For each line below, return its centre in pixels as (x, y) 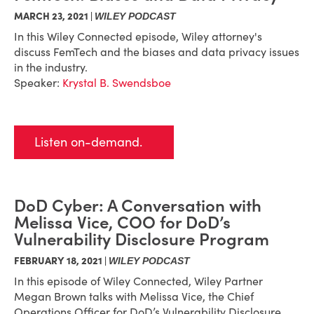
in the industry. (51, 67)
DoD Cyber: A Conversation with (138, 206)
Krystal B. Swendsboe (117, 83)
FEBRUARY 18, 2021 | (61, 261)
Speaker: (37, 83)
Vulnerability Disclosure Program (142, 239)
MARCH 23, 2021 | (53, 16)
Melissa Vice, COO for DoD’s (122, 223)
